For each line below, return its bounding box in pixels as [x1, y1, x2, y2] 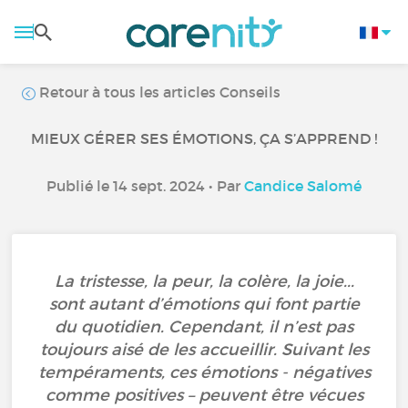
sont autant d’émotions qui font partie [48, 294, 360, 314]
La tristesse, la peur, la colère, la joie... [54, 271, 354, 291]
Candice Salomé [244, 177, 362, 195]
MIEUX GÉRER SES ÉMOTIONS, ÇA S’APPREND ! [31, 129, 377, 148]
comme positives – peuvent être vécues [45, 385, 363, 405]
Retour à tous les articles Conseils [36, 83, 281, 101]
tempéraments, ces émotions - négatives [37, 362, 371, 382]
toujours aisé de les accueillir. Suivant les [39, 340, 369, 360]
